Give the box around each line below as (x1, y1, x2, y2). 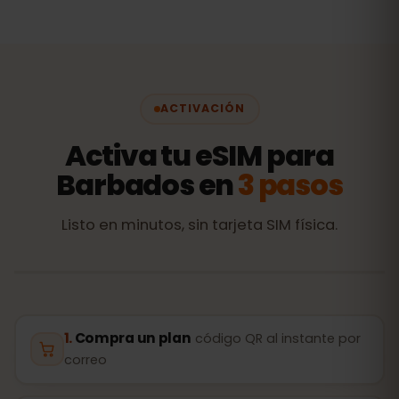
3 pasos (238, 164, 343, 205)
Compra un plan (74, 329, 191, 347)
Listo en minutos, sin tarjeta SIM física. (61, 214, 338, 235)
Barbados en (56, 164, 238, 205)
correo (63, 351, 107, 369)
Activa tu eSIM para (64, 134, 335, 175)
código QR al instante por (195, 330, 362, 347)
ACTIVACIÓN (160, 101, 245, 116)
